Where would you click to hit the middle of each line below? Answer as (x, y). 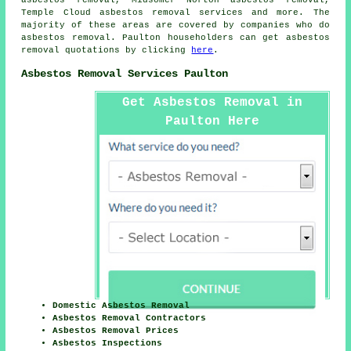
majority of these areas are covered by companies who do (175, 25)
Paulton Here (212, 122)
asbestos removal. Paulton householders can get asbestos (175, 37)
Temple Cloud (60, 12)
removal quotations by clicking (107, 50)
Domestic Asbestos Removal (121, 306)
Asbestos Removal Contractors (130, 318)
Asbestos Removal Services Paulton (125, 73)
